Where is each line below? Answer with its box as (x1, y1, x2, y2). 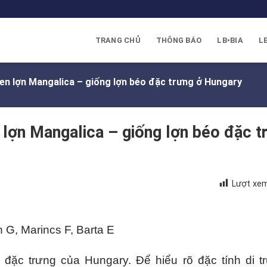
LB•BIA (217, 35, 243, 45)
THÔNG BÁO (156, 35, 202, 45)
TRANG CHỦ (95, 35, 141, 45)
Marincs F (21, 223, 70, 236)
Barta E (76, 223, 114, 236)
